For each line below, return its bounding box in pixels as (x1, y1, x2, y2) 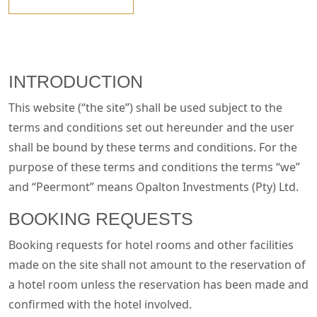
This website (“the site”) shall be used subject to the (8, 100, 282, 115)
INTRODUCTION (8, 71, 143, 91)
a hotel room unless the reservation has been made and (8, 277, 309, 292)
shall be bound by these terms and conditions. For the (8, 139, 297, 155)
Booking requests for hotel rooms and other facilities (8, 237, 294, 253)
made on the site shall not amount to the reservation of (8, 257, 306, 272)
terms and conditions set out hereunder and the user (8, 120, 294, 135)
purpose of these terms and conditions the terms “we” (8, 159, 300, 175)
